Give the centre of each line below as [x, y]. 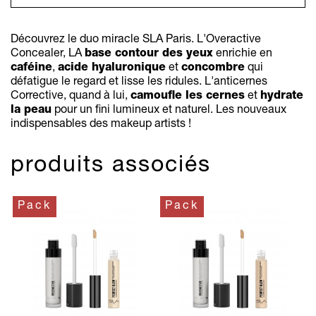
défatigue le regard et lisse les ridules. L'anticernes [139, 83]
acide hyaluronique [112, 69]
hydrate [282, 97]
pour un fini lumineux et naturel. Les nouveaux [169, 111]
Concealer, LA [48, 55]
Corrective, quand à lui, [71, 97]
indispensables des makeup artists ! [101, 125]
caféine [31, 69]
